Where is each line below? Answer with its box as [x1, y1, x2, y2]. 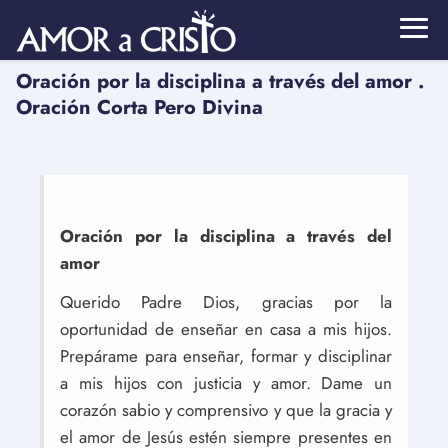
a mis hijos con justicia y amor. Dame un [60, 371, 392, 395]
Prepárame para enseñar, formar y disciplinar [60, 344, 392, 368]
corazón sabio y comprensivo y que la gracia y [60, 398, 392, 422]
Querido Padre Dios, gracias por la [60, 290, 392, 314]
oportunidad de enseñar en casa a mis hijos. [60, 317, 392, 341]
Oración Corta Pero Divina [16, 93, 263, 122]
